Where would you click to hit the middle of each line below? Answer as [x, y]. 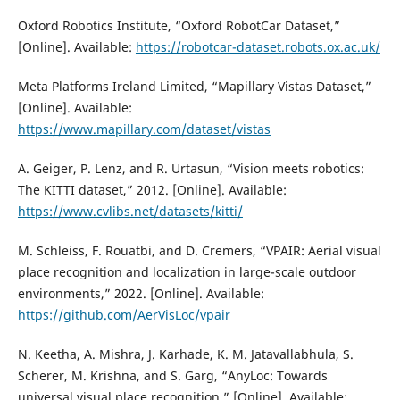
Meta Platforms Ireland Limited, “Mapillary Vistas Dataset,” [194, 86]
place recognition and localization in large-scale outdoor [187, 272]
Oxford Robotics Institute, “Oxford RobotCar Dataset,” [179, 25]
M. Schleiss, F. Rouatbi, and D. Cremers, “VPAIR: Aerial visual [199, 251]
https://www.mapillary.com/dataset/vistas [144, 129]
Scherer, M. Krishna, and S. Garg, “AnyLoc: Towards [172, 376]
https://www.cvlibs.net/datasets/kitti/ [130, 212]
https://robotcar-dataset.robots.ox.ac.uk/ [258, 46]
